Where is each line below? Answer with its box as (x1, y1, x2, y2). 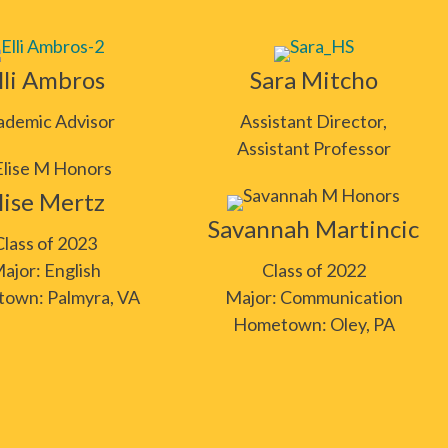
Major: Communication (224, 286, 403, 308)
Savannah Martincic (208, 214, 420, 243)
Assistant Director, (240, 110, 388, 132)
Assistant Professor (236, 137, 391, 159)
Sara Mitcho (249, 65, 378, 94)
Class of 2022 (261, 259, 366, 281)
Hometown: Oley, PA (232, 313, 395, 335)
